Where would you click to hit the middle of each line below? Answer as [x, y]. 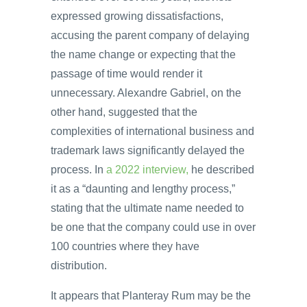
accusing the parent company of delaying [150, 35]
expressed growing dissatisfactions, [137, 16]
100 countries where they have [125, 246]
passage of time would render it [126, 73]
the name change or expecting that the [143, 54]
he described [221, 169]
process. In [78, 169]
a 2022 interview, [147, 169]
